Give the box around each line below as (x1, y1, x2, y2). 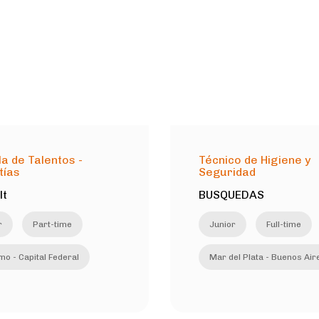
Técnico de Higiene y (199, 152, 310, 167)
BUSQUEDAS (199, 187, 264, 202)
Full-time (266, 219, 301, 229)
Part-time (32, 219, 72, 229)
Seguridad (199, 164, 256, 179)
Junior (209, 219, 236, 229)
